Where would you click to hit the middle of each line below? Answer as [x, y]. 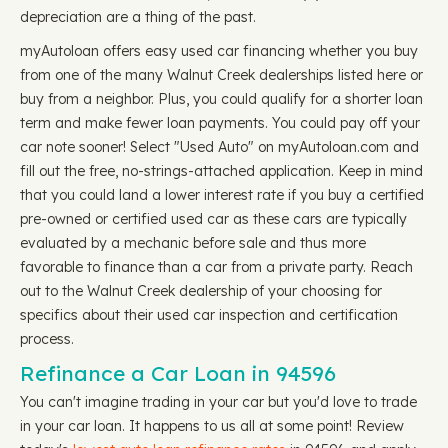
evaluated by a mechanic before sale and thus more [193, 243]
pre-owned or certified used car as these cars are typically [213, 219]
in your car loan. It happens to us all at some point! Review [212, 426]
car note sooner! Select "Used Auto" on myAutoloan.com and [219, 147]
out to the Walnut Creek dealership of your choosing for [201, 291]
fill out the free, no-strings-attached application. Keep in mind [221, 171]
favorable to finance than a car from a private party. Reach [216, 267]
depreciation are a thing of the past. [138, 17]
